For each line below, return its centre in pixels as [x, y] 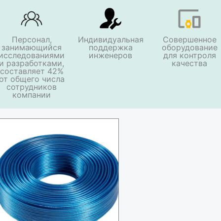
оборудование [189, 47]
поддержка [110, 47]
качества [189, 63]
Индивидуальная [110, 39]
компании [32, 95]
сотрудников [32, 87]
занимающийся [32, 47]
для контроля [189, 55]
